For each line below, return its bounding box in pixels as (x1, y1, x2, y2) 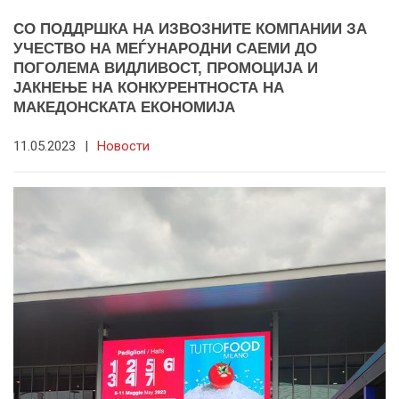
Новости (97, 137, 150, 154)
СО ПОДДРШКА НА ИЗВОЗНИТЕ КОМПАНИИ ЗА (13, 20, 367, 37)
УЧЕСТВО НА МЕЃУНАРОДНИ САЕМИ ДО (13, 39, 317, 57)
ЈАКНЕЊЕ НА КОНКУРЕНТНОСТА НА (13, 78, 284, 96)
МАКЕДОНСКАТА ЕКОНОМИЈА (13, 98, 235, 116)
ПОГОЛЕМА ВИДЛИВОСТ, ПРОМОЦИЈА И (13, 59, 318, 77)
